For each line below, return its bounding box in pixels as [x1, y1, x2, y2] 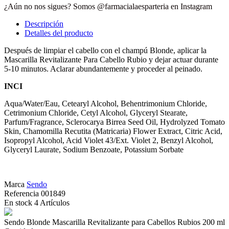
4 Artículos [34, 198, 70, 207]
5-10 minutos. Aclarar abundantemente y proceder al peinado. [4, 64, 202, 73]
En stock [4, 198, 32, 207]
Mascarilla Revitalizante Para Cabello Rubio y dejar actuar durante [4, 55, 218, 64]
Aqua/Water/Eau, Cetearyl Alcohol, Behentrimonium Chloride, [4, 99, 207, 108]
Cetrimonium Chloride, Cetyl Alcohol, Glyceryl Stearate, [4, 108, 188, 117]
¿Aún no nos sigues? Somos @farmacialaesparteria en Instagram [4, 2, 212, 11]
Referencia [4, 189, 41, 198]
